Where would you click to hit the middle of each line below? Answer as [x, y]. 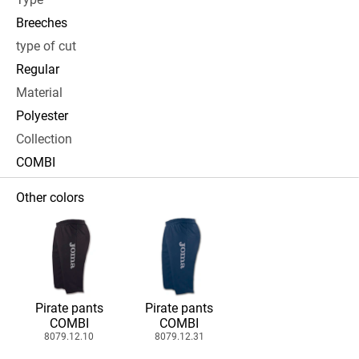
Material [39, 93]
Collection [44, 139]
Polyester [42, 116]
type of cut [46, 46]
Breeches [42, 23]
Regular [38, 69]
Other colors [50, 198]
